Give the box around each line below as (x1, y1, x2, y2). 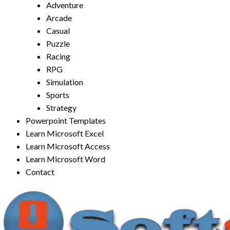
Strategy (46, 103, 76, 112)
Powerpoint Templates (26, 116, 106, 125)
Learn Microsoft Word (26, 154, 105, 164)
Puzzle (46, 39, 70, 48)
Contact (26, 167, 54, 177)
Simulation (46, 77, 83, 87)
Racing (46, 51, 70, 61)
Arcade (46, 13, 72, 23)
